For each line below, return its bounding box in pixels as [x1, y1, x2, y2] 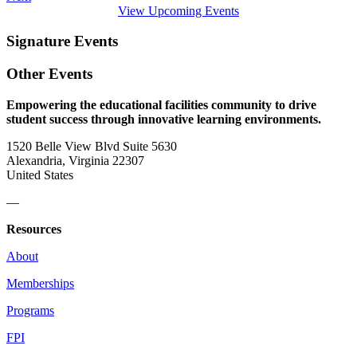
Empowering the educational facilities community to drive [6, 97, 316, 112]
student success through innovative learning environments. [6, 112, 321, 126]
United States [6, 167, 73, 182]
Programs [6, 303, 54, 317]
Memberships [6, 276, 74, 290]
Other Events [6, 65, 92, 83]
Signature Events [6, 33, 118, 50]
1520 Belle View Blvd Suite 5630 [6, 139, 177, 153]
